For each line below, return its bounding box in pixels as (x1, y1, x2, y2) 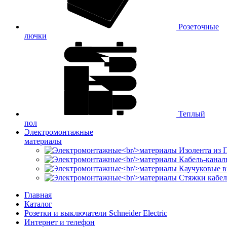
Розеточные (176, 22, 219, 31)
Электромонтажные (24, 127, 93, 136)
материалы (24, 136, 62, 145)
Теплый (176, 109, 205, 118)
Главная (24, 190, 52, 199)
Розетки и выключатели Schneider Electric (24, 208, 167, 217)
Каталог (24, 199, 52, 208)
